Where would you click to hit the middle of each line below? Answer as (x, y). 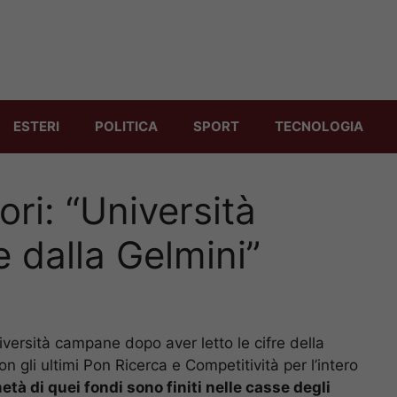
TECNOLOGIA (319, 126)
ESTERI (36, 126)
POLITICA (126, 126)
